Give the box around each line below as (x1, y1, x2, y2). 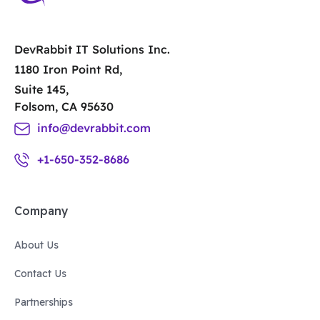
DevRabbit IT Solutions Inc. (14, 42, 170, 57)
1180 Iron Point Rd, (14, 62, 122, 77)
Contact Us (14, 267, 66, 281)
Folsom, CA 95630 (14, 99, 114, 114)
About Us (14, 239, 59, 252)
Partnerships (14, 296, 73, 309)
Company (14, 204, 69, 219)
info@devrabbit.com (37, 121, 151, 136)
